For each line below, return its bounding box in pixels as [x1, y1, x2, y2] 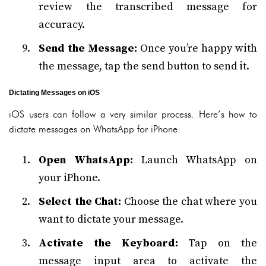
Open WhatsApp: [39, 153, 133, 167]
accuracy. [39, 18, 85, 31]
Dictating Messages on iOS [9, 88, 100, 97]
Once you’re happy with [137, 42, 257, 55]
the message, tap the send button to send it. [39, 59, 249, 73]
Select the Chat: [39, 195, 122, 208]
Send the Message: [39, 42, 137, 55]
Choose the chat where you [121, 195, 258, 208]
